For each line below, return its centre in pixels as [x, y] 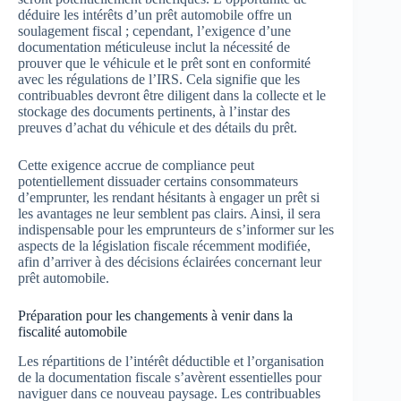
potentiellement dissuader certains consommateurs [158, 182]
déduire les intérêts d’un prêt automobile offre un [155, 15]
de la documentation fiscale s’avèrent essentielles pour [170, 378]
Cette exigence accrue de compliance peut [136, 166]
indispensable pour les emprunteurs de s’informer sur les [176, 230]
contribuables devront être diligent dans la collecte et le [172, 96]
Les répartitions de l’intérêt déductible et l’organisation [171, 362]
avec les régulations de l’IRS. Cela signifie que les [159, 80]
